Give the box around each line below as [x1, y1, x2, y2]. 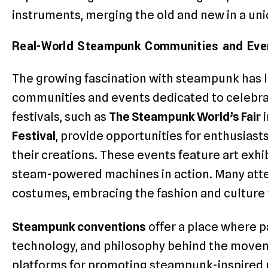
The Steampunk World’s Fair [109, 109, 261, 124]
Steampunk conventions [12, 219, 146, 234]
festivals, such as [12, 109, 109, 124]
